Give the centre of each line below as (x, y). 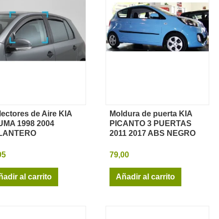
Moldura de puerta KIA (151, 113)
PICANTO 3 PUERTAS (151, 123)
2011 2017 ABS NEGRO (153, 133)
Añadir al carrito (145, 176)
